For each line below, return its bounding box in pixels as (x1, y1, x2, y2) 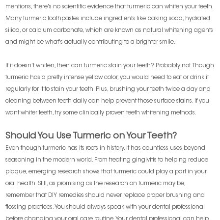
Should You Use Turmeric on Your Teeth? (5, 132, 177, 141)
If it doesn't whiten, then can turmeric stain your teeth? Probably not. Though (5, 63, 215, 69)
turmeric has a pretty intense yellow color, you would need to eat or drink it (5, 75, 209, 81)
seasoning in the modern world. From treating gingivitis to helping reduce (5, 157, 209, 164)
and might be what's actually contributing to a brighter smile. (5, 39, 176, 46)
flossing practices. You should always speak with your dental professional (5, 204, 205, 211)
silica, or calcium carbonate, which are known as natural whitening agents (5, 27, 214, 34)
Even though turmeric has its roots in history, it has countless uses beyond (5, 145, 206, 152)
